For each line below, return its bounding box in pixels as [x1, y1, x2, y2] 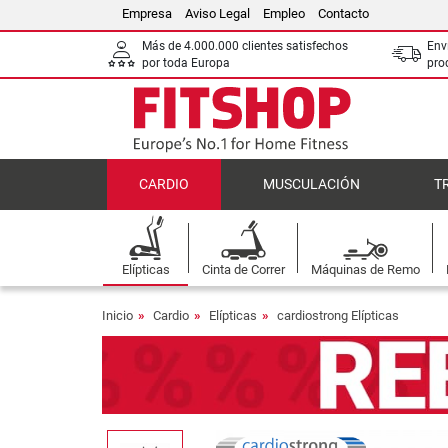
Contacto [318, 6, 369, 21]
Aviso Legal [185, 6, 250, 21]
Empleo [263, 6, 305, 21]
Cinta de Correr [201, 262, 285, 277]
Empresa [122, 6, 172, 21]
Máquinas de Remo [310, 262, 420, 277]
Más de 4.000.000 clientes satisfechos [142, 38, 348, 53]
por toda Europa [142, 55, 230, 70]
